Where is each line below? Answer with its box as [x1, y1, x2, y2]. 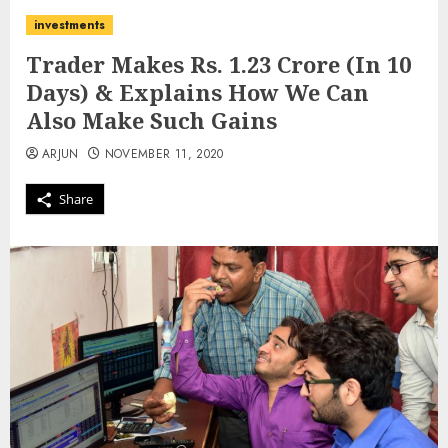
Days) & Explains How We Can [26, 77, 369, 107]
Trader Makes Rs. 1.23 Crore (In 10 [26, 49, 411, 79]
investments [34, 16, 105, 34]
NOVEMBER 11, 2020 [104, 145, 224, 163]
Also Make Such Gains [26, 105, 277, 135]
